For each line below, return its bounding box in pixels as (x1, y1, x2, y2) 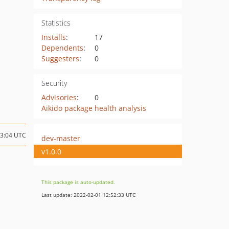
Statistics (41, 18, 71, 28)
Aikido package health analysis (41, 103, 146, 113)
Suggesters (41, 54, 79, 63)
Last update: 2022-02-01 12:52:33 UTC (41, 191, 135, 198)
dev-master (41, 133, 80, 143)
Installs (41, 32, 66, 42)
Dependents (41, 43, 83, 53)
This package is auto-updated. (41, 178, 115, 186)
